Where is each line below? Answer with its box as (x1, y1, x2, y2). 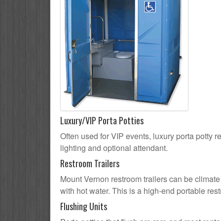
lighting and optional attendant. (60, 142, 168, 154)
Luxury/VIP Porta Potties (60, 114, 144, 127)
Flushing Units (60, 200, 107, 213)
